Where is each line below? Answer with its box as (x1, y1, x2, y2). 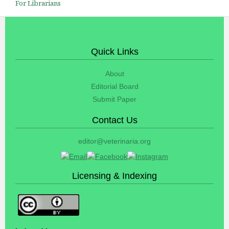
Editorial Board (90, 82, 139, 90)
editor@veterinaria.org (78, 136, 151, 145)
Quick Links (90, 46, 139, 57)
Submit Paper (93, 95, 136, 103)
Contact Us (91, 114, 138, 125)
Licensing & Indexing (72, 170, 157, 181)
